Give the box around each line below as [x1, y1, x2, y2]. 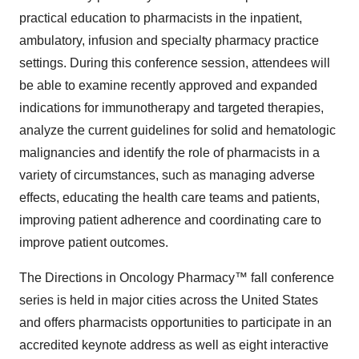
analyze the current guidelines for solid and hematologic [19, 123, 336, 137]
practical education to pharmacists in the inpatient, [19, 11, 302, 25]
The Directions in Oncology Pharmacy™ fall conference [19, 271, 334, 284]
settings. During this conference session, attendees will [19, 56, 330, 70]
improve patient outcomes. [19, 236, 168, 249]
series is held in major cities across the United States [19, 293, 318, 307]
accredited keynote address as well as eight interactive [19, 338, 329, 352]
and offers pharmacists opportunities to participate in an [19, 316, 332, 329]
